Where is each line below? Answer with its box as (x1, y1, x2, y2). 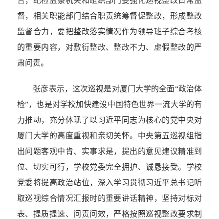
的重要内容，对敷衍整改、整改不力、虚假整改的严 (17, 43, 202, 52)
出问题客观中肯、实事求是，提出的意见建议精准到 (17, 147, 202, 156)
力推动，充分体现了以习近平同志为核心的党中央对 (17, 116, 202, 125)
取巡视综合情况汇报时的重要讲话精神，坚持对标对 (17, 194, 202, 203)
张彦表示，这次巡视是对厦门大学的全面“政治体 (17, 85, 202, 93)
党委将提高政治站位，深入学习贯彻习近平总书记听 (17, 178, 202, 187)
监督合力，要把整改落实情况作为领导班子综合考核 (17, 27, 202, 36)
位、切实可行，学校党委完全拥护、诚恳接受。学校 (17, 163, 202, 172)
